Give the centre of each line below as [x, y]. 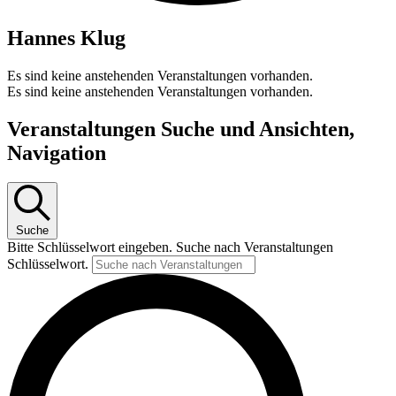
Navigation [57, 152]
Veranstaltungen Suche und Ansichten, [181, 129]
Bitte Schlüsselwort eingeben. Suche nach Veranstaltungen [170, 247]
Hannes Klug [66, 38]
